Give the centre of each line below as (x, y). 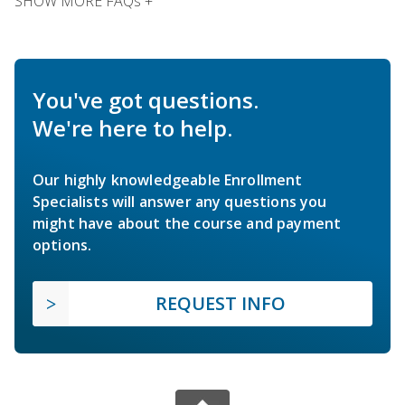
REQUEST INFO (221, 303)
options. (62, 245)
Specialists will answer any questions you (180, 201)
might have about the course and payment (187, 223)
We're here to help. (132, 127)
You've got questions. (146, 99)
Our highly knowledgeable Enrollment (168, 179)
